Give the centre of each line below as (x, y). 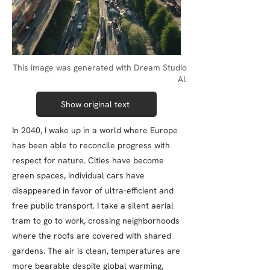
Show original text (95, 104)
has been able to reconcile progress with (91, 145)
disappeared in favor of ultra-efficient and (93, 190)
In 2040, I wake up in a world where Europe (95, 130)
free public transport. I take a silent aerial (93, 206)
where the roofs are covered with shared (92, 236)
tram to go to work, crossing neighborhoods (96, 221)
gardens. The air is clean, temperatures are (96, 251)
